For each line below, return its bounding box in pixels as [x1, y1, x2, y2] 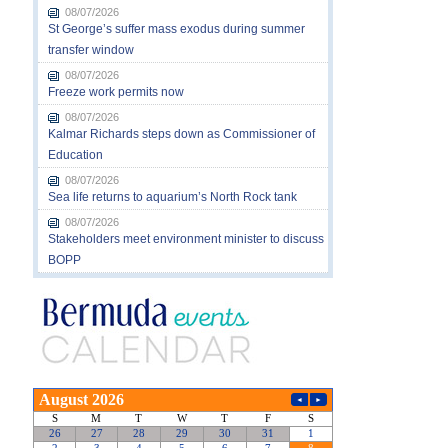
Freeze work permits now [47, 84, 184, 99]
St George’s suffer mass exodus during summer [47, 21, 305, 36]
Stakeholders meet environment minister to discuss [47, 231, 324, 246]
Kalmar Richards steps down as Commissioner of [47, 126, 315, 141]
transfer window [47, 42, 134, 57]
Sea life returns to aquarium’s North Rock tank [47, 189, 297, 204]
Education [47, 147, 103, 162]
